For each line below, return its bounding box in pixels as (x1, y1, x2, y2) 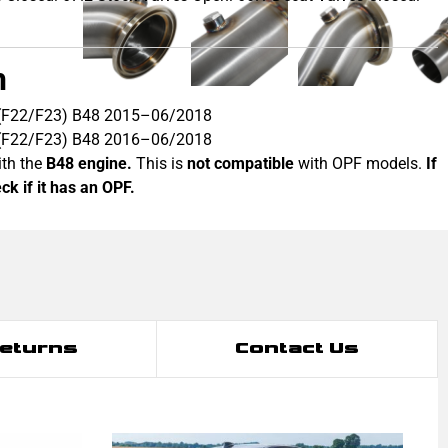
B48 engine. (46, 153, 133, 173)
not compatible (187, 153, 295, 173)
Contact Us (235, 338, 360, 358)
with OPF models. (294, 153, 427, 173)
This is (132, 153, 188, 173)
